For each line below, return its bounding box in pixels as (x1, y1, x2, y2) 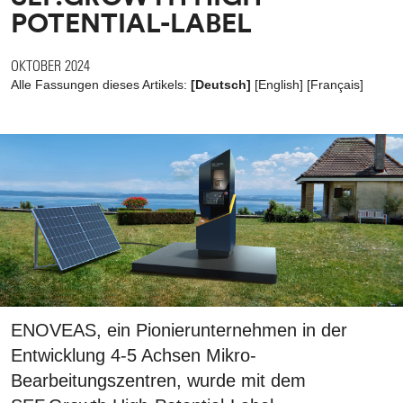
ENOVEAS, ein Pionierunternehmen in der (11, 320, 347, 341)
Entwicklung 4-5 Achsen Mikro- (11, 345, 256, 366)
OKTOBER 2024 (11, 56, 90, 74)
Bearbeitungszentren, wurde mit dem (11, 371, 306, 391)
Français (310, 77, 360, 92)
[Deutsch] (191, 77, 251, 92)
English (258, 77, 300, 92)
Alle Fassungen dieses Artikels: (11, 77, 191, 92)
